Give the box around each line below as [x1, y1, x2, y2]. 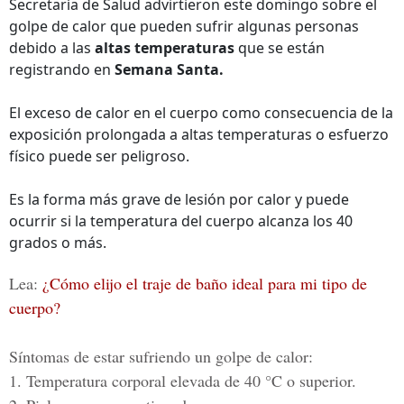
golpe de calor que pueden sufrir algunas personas [9, 16, 359, 36]
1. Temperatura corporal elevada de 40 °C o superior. [9, 370, 356, 391]
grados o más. [9, 233, 106, 252]
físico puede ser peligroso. [9, 146, 189, 166]
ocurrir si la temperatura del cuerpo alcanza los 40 [9, 211, 353, 231]
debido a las [9, 38, 95, 58]
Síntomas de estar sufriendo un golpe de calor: [9, 345, 313, 367]
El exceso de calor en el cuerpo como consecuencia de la [9, 103, 393, 123]
